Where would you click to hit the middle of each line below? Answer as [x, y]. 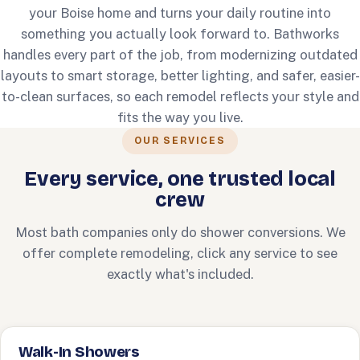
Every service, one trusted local [180, 179]
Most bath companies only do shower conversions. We [180, 232]
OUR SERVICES [180, 141]
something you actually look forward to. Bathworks [180, 34]
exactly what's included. [180, 274]
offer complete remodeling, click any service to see [180, 253]
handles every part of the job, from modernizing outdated [180, 55]
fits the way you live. [180, 117]
